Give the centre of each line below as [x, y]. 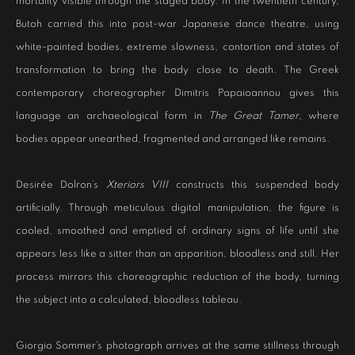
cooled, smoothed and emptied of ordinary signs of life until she [177, 231]
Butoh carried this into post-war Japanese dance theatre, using [177, 24]
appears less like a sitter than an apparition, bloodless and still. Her [177, 254]
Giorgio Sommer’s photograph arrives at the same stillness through [177, 346]
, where [319, 116]
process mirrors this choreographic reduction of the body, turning [177, 277]
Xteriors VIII [137, 185]
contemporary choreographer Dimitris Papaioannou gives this [177, 93]
